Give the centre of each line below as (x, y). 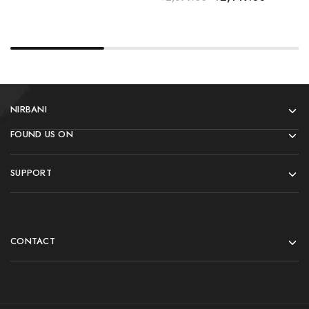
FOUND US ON (42, 134)
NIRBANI (29, 110)
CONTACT (33, 241)
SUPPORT (31, 173)
